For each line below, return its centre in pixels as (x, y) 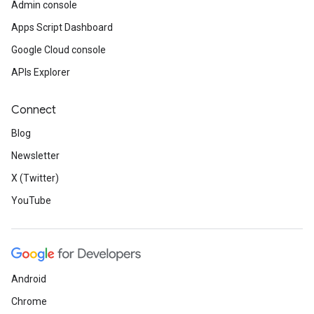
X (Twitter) (35, 178)
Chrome (29, 301)
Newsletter (35, 156)
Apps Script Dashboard (62, 27)
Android (29, 279)
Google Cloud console (59, 50)
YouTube (31, 200)
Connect (34, 110)
